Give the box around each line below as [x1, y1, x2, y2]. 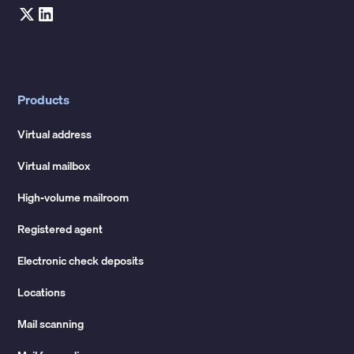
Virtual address [17, 125, 92, 143]
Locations [17, 283, 66, 301]
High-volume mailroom [17, 188, 130, 206]
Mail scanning [17, 314, 85, 333]
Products [17, 88, 70, 110]
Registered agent [17, 220, 104, 238]
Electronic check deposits [17, 251, 145, 269]
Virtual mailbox [17, 156, 91, 175]
